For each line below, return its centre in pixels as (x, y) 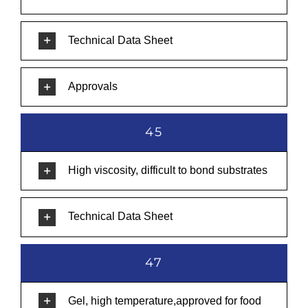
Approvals (93, 86)
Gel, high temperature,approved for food (165, 300)
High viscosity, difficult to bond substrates (168, 170)
